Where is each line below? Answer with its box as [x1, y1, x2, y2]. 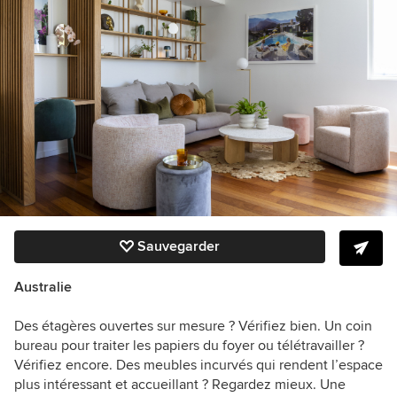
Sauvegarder [137, 237, 220, 255]
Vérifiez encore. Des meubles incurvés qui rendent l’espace [14, 355, 383, 374]
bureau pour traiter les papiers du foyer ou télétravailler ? [14, 336, 364, 354]
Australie [14, 277, 72, 296]
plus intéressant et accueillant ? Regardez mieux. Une [14, 375, 346, 393]
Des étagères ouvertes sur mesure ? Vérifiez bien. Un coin [14, 316, 372, 335]
